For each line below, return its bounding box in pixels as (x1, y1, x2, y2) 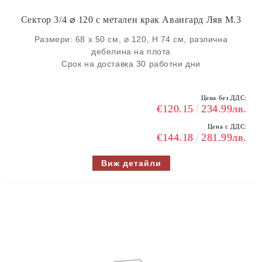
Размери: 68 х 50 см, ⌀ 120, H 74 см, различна (34, 35, 228, 44)
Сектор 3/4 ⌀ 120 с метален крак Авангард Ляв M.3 (20, 15, 242, 25)
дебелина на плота (91, 47, 171, 56)
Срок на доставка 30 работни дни (61, 59, 201, 68)
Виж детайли (101, 158, 161, 168)
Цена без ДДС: (201, 94, 247, 101)
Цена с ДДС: (207, 123, 247, 130)
